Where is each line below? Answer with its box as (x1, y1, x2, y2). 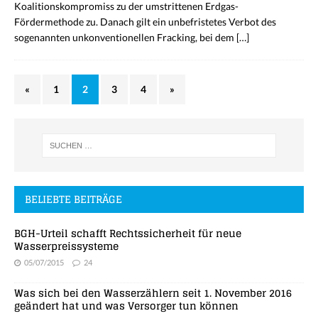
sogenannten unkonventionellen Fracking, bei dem (14, 31, 236, 44)
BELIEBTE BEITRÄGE (25, 190, 122, 209)
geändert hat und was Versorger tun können (14, 297, 238, 315)
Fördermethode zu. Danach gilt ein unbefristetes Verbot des (14, 16, 276, 28)
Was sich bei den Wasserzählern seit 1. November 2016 (14, 284, 292, 302)
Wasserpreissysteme (14, 237, 119, 256)
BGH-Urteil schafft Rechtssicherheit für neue (14, 224, 241, 243)
